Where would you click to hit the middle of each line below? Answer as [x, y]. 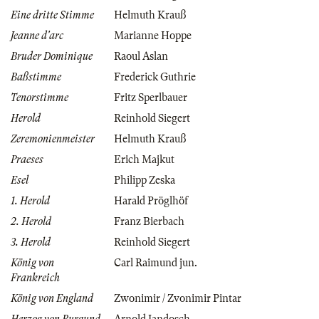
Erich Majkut [144, 160]
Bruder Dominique [52, 57]
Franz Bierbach [149, 222]
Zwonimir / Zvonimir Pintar [178, 299]
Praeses [27, 160]
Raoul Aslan [141, 57]
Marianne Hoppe [153, 36]
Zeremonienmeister [53, 139]
